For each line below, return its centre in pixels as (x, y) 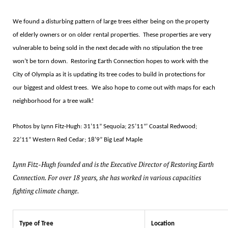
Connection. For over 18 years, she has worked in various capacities (107, 178)
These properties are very (177, 35)
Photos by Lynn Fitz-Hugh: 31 (51, 127)
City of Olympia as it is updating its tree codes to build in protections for (109, 75)
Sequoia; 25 (119, 127)
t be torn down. (47, 62)
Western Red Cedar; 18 (63, 140)
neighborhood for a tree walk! (53, 101)
